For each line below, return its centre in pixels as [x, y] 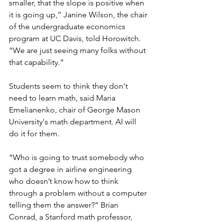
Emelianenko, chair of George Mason [76, 110]
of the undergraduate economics [68, 27]
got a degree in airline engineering [71, 169]
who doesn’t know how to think [65, 181]
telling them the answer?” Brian [65, 205]
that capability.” [36, 62]
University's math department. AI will [74, 122]
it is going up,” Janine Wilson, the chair [79, 15]
